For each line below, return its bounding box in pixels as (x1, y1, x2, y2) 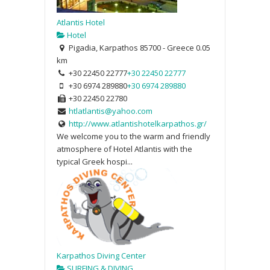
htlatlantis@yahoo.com (68, 105, 152, 116)
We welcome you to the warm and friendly (57, 130, 210, 142)
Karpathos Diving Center (57, 250, 146, 261)
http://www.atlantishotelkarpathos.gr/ (68, 118, 207, 129)
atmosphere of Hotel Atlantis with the (57, 143, 192, 154)
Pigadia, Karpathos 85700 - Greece (66, 42, 194, 53)
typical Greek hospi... (57, 155, 133, 167)
